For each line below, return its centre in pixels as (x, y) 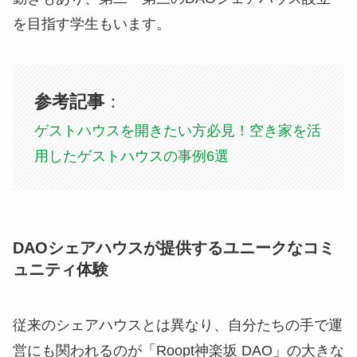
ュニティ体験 (61, 270)
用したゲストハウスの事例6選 (131, 157)
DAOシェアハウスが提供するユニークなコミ (174, 248)
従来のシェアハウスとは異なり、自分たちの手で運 (178, 325)
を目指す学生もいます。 (92, 24)
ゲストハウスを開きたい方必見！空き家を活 (177, 131)
